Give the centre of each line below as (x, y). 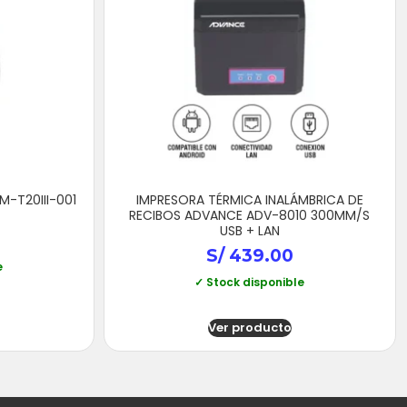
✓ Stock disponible (250, 283)
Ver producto (249, 328)
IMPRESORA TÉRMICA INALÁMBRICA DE (249, 199)
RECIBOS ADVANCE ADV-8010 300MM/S (250, 215)
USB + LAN (249, 230)
